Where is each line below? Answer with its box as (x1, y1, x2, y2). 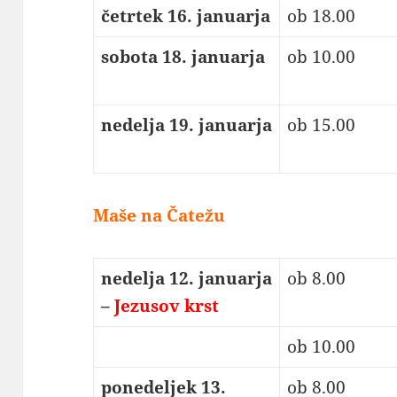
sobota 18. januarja (100, 45, 265, 69)
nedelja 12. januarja (100, 267, 272, 291)
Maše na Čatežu (93, 204, 226, 228)
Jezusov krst (109, 294, 219, 318)
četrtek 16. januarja (100, 4, 270, 28)
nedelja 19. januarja (100, 113, 272, 137)
